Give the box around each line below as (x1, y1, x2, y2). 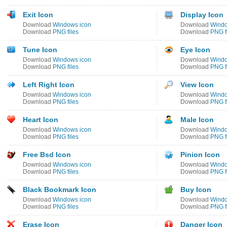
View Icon (180, 81, 214, 89)
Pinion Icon (180, 150, 220, 159)
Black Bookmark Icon (23, 185, 96, 194)
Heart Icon (23, 116, 58, 124)
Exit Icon (23, 11, 53, 19)
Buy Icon (180, 185, 211, 194)
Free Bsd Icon (23, 150, 71, 159)
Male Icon (180, 116, 214, 124)
